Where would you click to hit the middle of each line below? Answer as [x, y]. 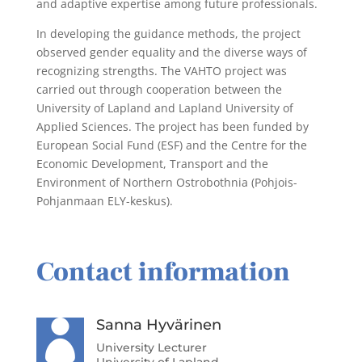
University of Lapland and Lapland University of [164, 107]
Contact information [163, 271]
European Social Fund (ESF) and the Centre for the [171, 145]
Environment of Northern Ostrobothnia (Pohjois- [166, 182]
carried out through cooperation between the [159, 89]
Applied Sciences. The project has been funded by [172, 126]
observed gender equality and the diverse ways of [171, 52]
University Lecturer [151, 347]
